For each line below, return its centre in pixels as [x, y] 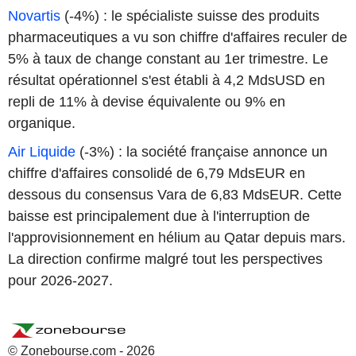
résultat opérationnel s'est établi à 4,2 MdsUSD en [166, 80]
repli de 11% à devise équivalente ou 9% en [147, 102]
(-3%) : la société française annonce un [201, 151]
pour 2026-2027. [60, 280]
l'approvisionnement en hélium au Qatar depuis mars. [177, 237]
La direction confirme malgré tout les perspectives [165, 259]
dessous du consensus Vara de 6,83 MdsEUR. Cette [175, 194]
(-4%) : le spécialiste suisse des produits [190, 16]
